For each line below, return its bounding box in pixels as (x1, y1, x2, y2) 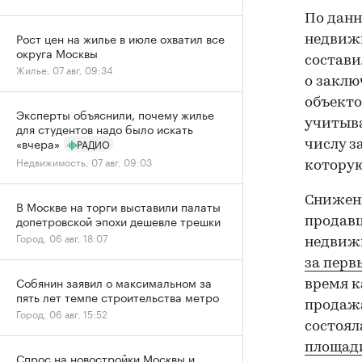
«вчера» (16, 134, 60, 152)
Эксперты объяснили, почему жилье (16, 105, 214, 123)
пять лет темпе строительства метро (16, 288, 219, 305)
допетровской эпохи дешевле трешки (16, 212, 221, 229)
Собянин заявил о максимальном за (16, 273, 212, 291)
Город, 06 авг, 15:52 (16, 305, 107, 321)
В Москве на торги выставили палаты (16, 197, 221, 215)
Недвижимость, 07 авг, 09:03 (16, 154, 152, 169)
